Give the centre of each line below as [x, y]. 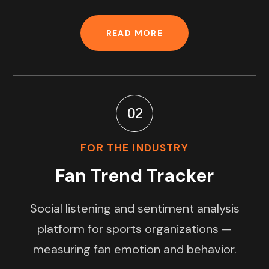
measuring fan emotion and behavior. [134, 249]
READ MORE [134, 33]
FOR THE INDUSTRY [134, 147]
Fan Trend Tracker [134, 175]
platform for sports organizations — [134, 228]
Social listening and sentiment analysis [134, 208]
